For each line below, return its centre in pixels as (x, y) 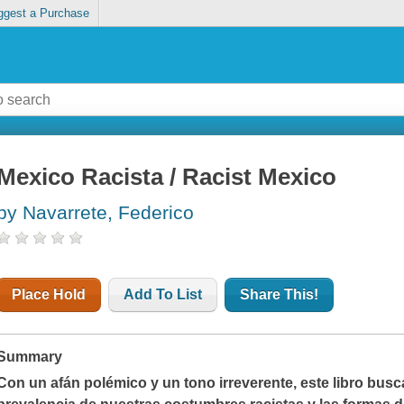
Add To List (163, 295)
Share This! (280, 295)
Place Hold (49, 295)
